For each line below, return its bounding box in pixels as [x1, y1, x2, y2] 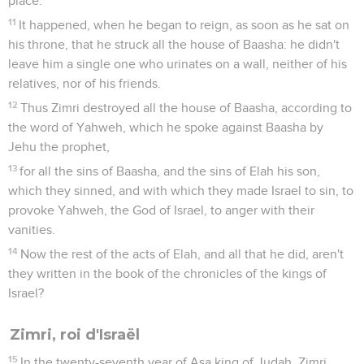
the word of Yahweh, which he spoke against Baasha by [8, 120, 323, 134]
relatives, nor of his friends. [8, 76, 161, 90]
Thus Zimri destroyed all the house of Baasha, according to [20, 101, 353, 115]
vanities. [8, 223, 55, 236]
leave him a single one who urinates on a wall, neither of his [8, 57, 347, 71]
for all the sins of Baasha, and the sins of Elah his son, [19, 164, 321, 178]
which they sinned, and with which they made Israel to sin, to [8, 184, 353, 197]
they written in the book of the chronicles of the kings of [8, 266, 327, 280]
